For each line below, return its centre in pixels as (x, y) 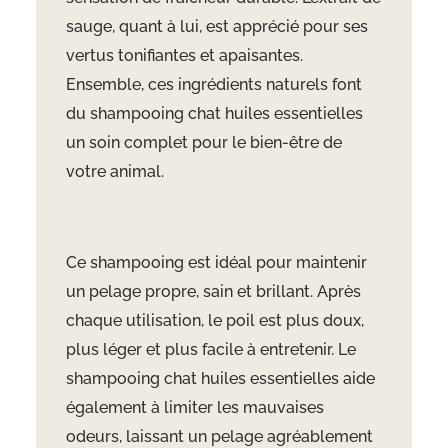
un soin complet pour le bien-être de (203, 143)
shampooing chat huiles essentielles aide (220, 379)
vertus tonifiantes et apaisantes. (184, 56)
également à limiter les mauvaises (194, 408)
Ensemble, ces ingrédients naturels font (213, 85)
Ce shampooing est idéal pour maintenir (216, 263)
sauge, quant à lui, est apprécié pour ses (216, 27)
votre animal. (114, 172)
